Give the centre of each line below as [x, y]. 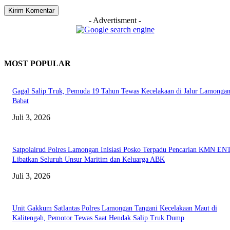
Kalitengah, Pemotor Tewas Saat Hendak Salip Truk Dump [98, 218]
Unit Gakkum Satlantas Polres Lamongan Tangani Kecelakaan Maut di [115, 208]
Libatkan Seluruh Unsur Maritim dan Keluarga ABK [89, 160]
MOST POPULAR [37, 63]
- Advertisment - [115, 20]
